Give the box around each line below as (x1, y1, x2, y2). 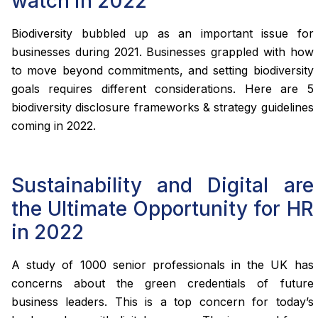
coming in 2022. (11, 119, 96, 133)
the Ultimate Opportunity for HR (11, 196, 314, 221)
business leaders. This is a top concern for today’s (11, 294, 314, 309)
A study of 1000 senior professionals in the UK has (11, 257, 314, 272)
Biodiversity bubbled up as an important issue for (11, 26, 314, 41)
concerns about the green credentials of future (11, 275, 314, 290)
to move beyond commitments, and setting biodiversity (11, 63, 314, 78)
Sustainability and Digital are (11, 172, 314, 197)
